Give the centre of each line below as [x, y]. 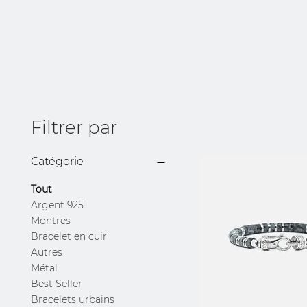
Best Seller [57, 283]
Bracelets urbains [73, 299]
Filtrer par [74, 127]
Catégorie [57, 161]
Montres [51, 220]
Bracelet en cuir [69, 236]
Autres [47, 252]
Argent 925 [57, 205]
